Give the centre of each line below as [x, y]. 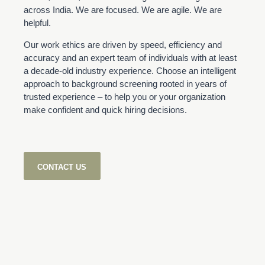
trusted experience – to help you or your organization [125, 97]
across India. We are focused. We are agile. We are [123, 10]
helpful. [37, 23]
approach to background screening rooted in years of [125, 84]
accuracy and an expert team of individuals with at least [130, 58]
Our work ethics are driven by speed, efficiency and [123, 45]
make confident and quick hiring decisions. [105, 110]
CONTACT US [62, 167]
